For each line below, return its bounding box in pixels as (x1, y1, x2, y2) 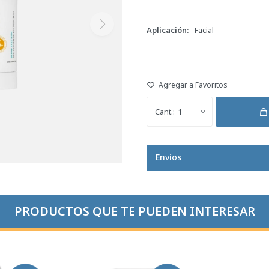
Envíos (156, 151, 181, 163)
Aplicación (147, 25, 187, 35)
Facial (195, 25, 214, 35)
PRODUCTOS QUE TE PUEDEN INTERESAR (14, 203, 255, 219)
